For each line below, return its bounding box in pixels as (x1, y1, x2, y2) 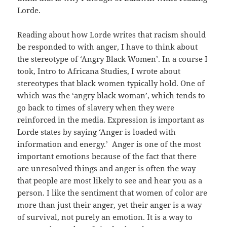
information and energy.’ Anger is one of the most (17, 138, 202, 149)
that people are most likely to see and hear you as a (17, 175, 203, 185)
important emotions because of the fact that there (17, 150, 197, 161)
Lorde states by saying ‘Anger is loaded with (17, 126, 176, 137)
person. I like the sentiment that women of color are (17, 187, 208, 198)
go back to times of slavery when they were (17, 102, 175, 112)
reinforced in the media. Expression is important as (17, 114, 205, 125)
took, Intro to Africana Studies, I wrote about (17, 65, 181, 76)
